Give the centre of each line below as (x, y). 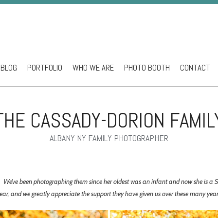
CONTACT (195, 68)
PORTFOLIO (45, 68)
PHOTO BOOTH (147, 68)
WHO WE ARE (93, 68)
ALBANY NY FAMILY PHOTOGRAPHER (109, 138)
